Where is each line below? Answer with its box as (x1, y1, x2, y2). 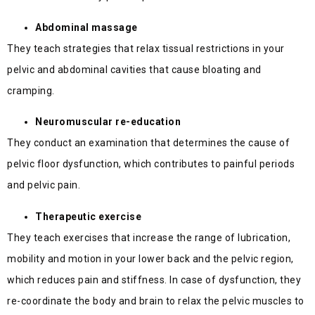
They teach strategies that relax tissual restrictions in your (7, 42, 285, 54)
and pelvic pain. (7, 179, 80, 191)
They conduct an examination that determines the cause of (7, 137, 290, 149)
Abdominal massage (35, 21, 138, 33)
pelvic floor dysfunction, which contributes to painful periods (7, 158, 295, 170)
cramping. (7, 84, 55, 96)
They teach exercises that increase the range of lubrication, (7, 231, 290, 243)
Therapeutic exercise (35, 210, 141, 222)
